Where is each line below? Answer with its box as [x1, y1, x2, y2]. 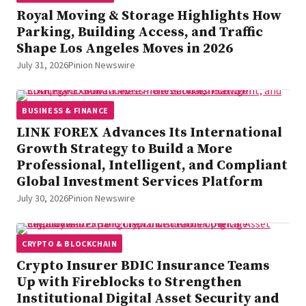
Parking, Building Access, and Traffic [16, 23, 263, 41]
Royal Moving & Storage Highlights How [16, 7, 281, 25]
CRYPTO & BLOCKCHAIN [22, 238, 117, 249]
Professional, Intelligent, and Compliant [16, 156, 288, 174]
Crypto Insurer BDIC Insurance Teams [16, 257, 270, 275]
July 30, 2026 [16, 191, 68, 204]
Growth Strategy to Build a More [16, 140, 232, 158]
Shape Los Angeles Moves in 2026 [16, 40, 233, 57]
